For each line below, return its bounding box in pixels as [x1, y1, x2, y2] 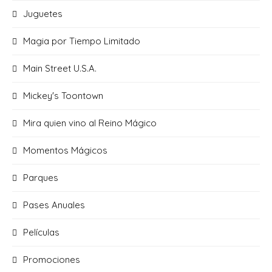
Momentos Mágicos [23, 144, 107, 157]
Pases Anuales [23, 199, 85, 211]
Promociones [23, 254, 80, 266]
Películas [23, 226, 59, 239]
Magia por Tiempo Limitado [23, 35, 140, 47]
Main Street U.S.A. [23, 63, 97, 75]
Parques [23, 172, 58, 184]
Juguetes [23, 8, 63, 20]
